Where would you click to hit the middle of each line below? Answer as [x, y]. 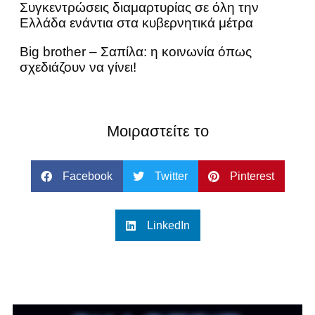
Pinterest [252, 176]
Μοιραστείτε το [157, 131]
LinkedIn [168, 225]
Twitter [171, 176]
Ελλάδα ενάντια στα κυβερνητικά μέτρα [136, 23]
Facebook [87, 176]
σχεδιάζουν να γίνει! [78, 67]
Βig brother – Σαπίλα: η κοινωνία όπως [136, 52]
